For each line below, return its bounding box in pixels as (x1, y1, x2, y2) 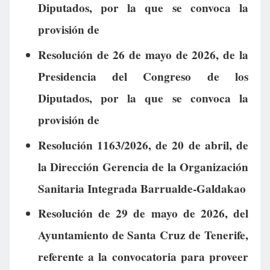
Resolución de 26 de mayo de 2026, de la (37, 46, 248, 63)
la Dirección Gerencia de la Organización (37, 158, 248, 175)
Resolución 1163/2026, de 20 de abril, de (37, 136, 248, 154)
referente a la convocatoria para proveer (37, 248, 248, 266)
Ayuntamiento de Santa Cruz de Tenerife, (37, 227, 248, 244)
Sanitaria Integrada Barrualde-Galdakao (37, 180, 246, 197)
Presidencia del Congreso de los (37, 67, 248, 85)
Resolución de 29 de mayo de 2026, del (37, 205, 248, 222)
